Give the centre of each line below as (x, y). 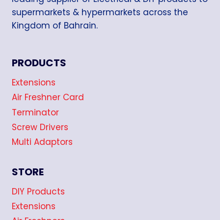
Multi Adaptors (42, 142)
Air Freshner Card (48, 97)
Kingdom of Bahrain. (55, 26)
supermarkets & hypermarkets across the (100, 13)
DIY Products (38, 191)
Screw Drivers (40, 127)
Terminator (35, 112)
